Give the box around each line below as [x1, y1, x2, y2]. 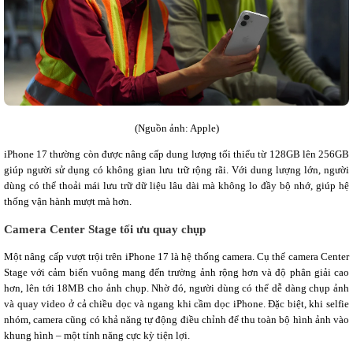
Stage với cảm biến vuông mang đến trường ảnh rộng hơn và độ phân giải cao [4, 266, 349, 279]
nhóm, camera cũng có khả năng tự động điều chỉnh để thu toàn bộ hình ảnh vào [4, 314, 349, 326]
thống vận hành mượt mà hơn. [4, 195, 132, 207]
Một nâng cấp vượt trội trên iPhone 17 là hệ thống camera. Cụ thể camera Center [4, 251, 349, 263]
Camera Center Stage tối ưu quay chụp [4, 221, 206, 236]
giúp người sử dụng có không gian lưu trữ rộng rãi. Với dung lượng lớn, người [4, 163, 349, 176]
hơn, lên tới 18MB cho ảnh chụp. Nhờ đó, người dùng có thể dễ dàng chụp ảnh [4, 282, 349, 295]
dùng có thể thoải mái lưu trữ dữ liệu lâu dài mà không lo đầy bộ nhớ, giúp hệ [4, 179, 349, 191]
